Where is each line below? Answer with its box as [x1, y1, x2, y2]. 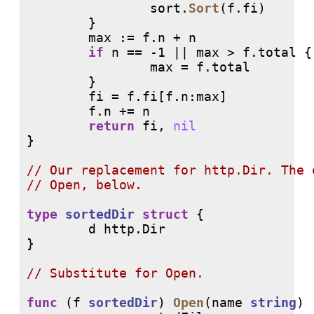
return [88, 118, 135, 134]
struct [142, 207, 189, 222]
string [250, 295, 296, 310]
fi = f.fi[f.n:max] [27, 89, 227, 104]
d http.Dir [27, 221, 165, 237]
